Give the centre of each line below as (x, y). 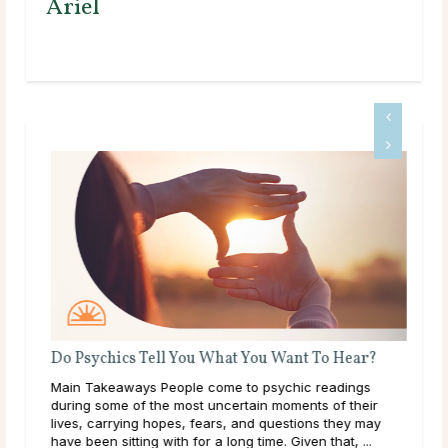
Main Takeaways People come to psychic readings (206, 386)
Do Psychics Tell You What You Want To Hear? (209, 358)
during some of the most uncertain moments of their (209, 404)
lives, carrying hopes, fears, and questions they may (211, 422)
